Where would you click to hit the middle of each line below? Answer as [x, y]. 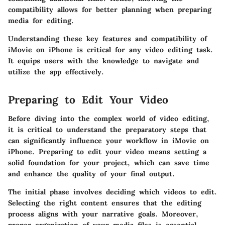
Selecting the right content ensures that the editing [105, 203]
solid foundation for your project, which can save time [109, 163]
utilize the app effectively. [56, 72]
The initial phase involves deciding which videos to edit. [113, 192]
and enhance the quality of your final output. [91, 174]
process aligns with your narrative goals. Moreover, [103, 214]
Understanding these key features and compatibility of [107, 38]
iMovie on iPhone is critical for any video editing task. [110, 49]
